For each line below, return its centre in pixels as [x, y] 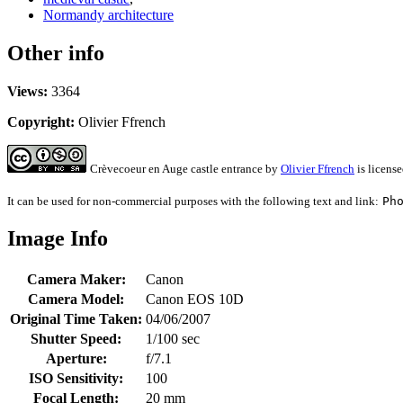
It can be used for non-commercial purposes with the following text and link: [193, 201]
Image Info [58, 238]
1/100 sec [173, 338]
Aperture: [76, 358]
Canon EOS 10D [195, 299]
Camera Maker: [76, 279]
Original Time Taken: [76, 318]
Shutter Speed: [76, 338]
